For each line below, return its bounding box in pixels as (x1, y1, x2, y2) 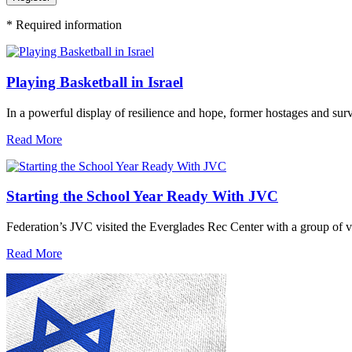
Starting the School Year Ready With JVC (6, 188, 278, 205)
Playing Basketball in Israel (6, 73, 183, 90)
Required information (13, 18, 122, 32)
